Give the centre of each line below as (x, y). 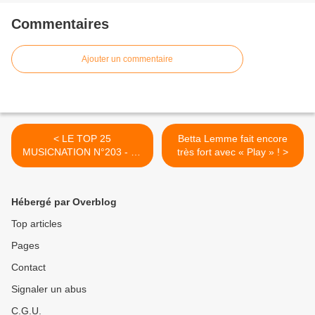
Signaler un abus (49, 289)
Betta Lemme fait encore (233, 139)
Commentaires (60, 24)
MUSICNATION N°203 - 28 (82, 152)
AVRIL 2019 (82, 166)
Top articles (37, 224)
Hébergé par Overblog (64, 202)
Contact (28, 268)
